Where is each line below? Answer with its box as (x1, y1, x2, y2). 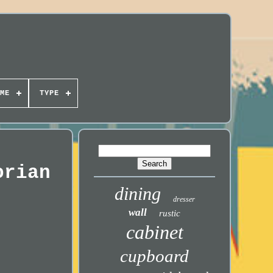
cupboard (120, 246, 190, 266)
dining (114, 183, 161, 204)
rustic (159, 208, 181, 218)
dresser (172, 195, 195, 204)
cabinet (126, 221, 183, 243)
